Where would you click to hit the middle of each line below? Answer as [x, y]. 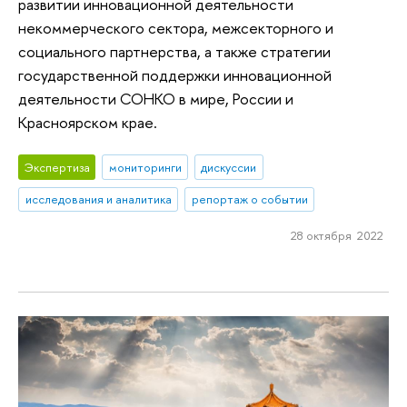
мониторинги [145, 167]
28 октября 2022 [337, 236]
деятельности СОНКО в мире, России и [156, 99]
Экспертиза [57, 167]
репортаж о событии [249, 199]
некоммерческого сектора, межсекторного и [176, 28]
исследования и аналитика [98, 199]
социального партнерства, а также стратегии [174, 52]
